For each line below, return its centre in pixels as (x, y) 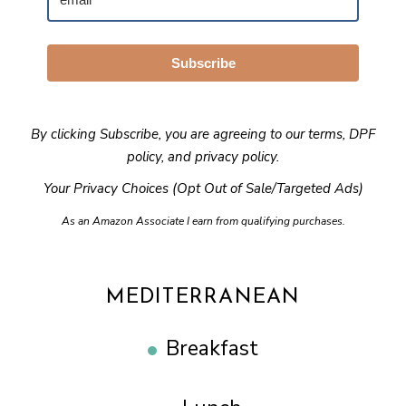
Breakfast (212, 348)
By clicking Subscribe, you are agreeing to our (169, 134)
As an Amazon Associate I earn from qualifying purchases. (203, 221)
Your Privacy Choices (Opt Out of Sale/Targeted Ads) (203, 188)
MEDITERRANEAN (203, 297)
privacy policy (236, 156)
